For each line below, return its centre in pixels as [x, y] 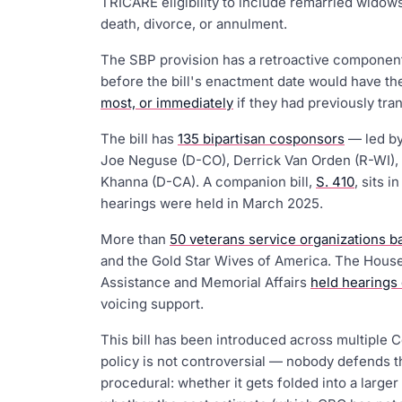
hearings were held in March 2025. [212, 203]
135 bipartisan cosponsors [261, 139]
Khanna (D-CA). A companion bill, [208, 182]
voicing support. [152, 304]
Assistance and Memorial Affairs [205, 282]
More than [135, 239]
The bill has [139, 139]
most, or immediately [167, 103]
